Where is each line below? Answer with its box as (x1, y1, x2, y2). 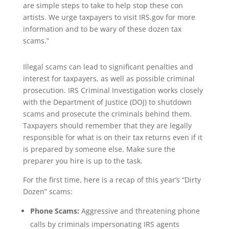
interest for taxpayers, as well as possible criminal (22, 74, 195, 83)
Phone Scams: (30, 206, 79, 216)
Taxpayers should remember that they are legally (22, 121, 192, 130)
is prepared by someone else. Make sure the (22, 144, 175, 154)
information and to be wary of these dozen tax (22, 24, 181, 34)
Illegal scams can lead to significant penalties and (22, 62, 193, 72)
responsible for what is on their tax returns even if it (22, 132, 202, 142)
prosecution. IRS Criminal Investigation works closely (22, 85, 203, 95)
